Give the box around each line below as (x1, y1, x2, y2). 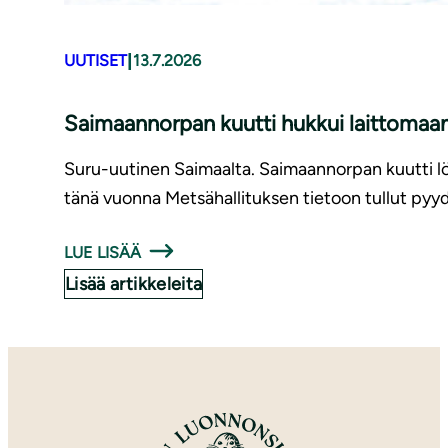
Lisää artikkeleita (65, 272, 203, 295)
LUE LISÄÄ (64, 242, 142, 262)
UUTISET (64, 51, 127, 71)
